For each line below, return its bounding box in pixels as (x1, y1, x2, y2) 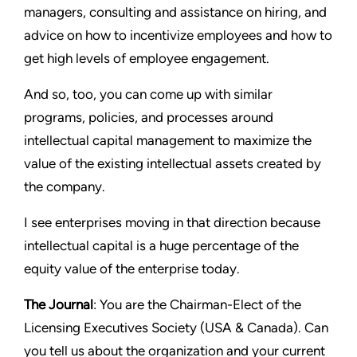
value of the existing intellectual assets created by (24, 155, 321, 171)
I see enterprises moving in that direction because (24, 214, 320, 230)
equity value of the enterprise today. (24, 260, 240, 277)
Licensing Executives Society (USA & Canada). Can (24, 319, 328, 335)
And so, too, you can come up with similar (24, 85, 273, 102)
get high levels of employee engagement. (24, 49, 269, 66)
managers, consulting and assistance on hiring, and (24, 3, 327, 20)
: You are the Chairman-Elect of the (93, 296, 301, 312)
